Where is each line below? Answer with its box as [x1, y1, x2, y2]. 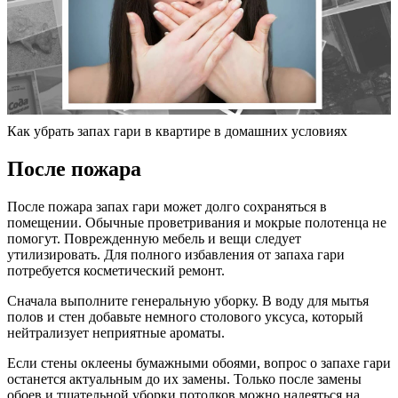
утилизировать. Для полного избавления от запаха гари [7, 247, 345, 263]
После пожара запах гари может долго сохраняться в [7, 199, 327, 215]
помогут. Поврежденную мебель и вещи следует [7, 231, 301, 247]
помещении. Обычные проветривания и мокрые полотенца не [7, 215, 386, 231]
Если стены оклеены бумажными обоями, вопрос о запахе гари [7, 355, 391, 371]
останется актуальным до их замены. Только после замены [7, 371, 362, 387]
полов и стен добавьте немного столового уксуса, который [7, 309, 363, 325]
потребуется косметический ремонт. [7, 263, 225, 279]
